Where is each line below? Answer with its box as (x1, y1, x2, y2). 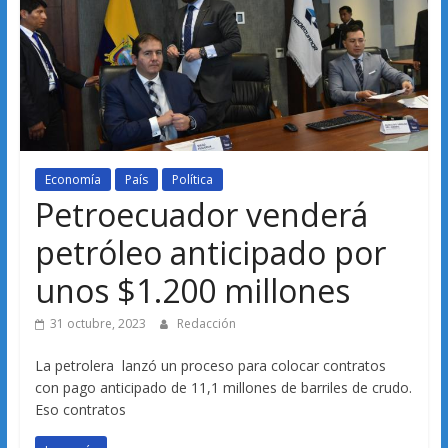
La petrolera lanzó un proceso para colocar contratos (34, 355, 386, 375)
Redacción (176, 314, 236, 332)
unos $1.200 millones (34, 268, 350, 312)
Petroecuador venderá (34, 192, 368, 236)
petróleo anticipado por (34, 230, 386, 274)
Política (171, 170, 213, 188)
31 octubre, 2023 (49, 314, 146, 332)
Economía (44, 170, 101, 188)
